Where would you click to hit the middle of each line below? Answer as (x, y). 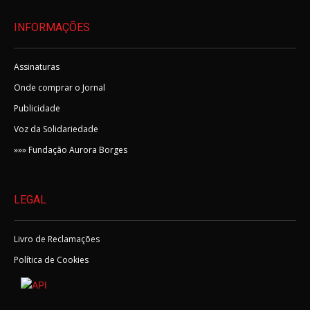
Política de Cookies (51, 259)
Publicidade (37, 108)
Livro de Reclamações (57, 239)
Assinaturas (37, 66)
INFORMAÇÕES (52, 27)
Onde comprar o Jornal (60, 87)
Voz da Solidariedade (56, 129)
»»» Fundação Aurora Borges (71, 149)
